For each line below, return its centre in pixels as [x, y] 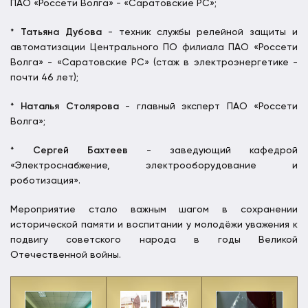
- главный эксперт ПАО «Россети [208, 107]
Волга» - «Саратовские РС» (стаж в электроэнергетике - [154, 63]
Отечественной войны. [66, 255]
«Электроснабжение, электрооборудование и [154, 166]
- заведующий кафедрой [213, 151]
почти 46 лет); [44, 78]
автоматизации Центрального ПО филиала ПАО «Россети [154, 48]
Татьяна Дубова [61, 33]
